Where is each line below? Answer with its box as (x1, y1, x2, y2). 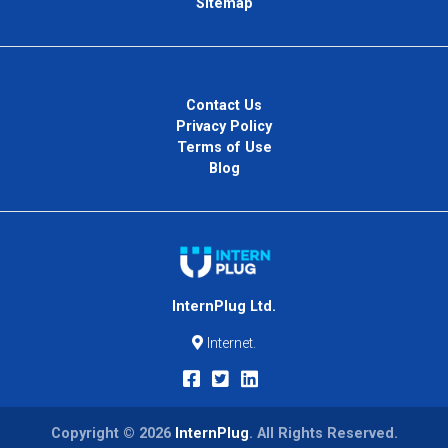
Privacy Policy (176, 118, 272, 136)
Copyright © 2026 (50, 425, 175, 443)
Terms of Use (176, 139, 272, 157)
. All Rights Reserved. (248, 425, 398, 443)
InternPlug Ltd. (172, 298, 276, 316)
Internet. (203, 335, 256, 353)
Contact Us (186, 97, 262, 115)
